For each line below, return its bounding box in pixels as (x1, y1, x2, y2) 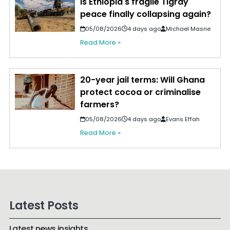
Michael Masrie (165, 25, 210, 33)
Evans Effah (165, 115, 200, 124)
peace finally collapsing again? (80, 8, 211, 21)
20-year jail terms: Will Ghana (80, 74, 205, 86)
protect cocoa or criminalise (80, 86, 201, 99)
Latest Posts (9, 197, 79, 214)
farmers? (80, 99, 119, 111)
